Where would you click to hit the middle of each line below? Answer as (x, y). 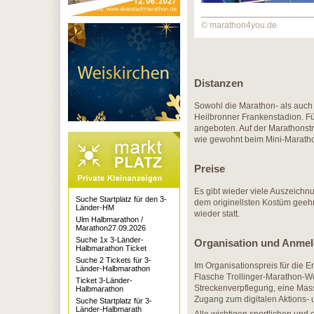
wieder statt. (217, 214)
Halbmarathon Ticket (111, 248)
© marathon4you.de (239, 25)
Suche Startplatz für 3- (114, 301)
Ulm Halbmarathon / (109, 219)
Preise (210, 169)
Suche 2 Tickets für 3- (114, 260)
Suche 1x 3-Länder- (110, 240)
